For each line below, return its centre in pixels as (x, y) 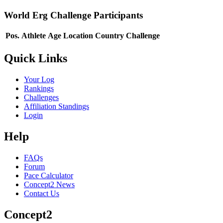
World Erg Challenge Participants (73, 15)
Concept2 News (49, 184)
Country (110, 36)
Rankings (39, 89)
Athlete (34, 36)
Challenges (41, 98)
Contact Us (42, 193)
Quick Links (36, 58)
